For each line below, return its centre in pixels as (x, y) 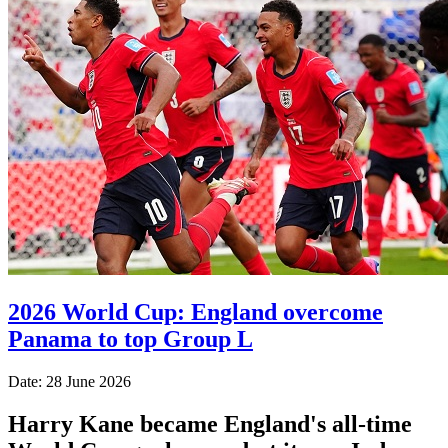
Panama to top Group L (130, 338)
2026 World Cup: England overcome (195, 311)
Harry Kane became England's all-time (210, 423)
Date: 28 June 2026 (69, 381)
